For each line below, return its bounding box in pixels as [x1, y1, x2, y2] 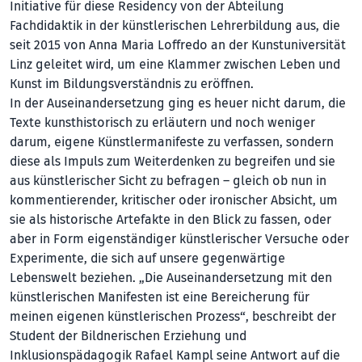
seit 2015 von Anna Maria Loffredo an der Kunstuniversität [10, 36, 346, 53]
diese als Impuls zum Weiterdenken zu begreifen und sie [10, 153, 335, 170]
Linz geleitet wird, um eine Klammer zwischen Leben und [10, 56, 340, 73]
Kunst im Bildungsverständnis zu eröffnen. [10, 75, 254, 92]
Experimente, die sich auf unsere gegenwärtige [10, 250, 285, 267]
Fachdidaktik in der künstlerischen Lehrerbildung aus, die [10, 17, 340, 34]
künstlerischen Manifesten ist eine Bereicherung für [10, 288, 309, 305]
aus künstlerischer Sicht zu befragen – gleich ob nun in [10, 172, 326, 189]
